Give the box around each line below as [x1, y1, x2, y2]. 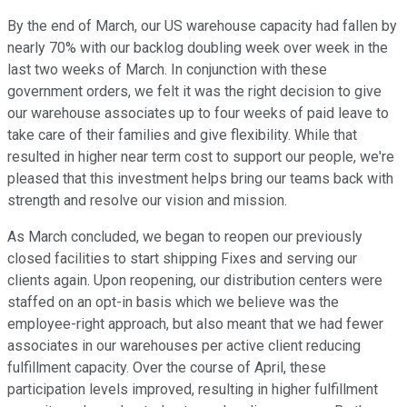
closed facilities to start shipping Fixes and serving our [7, 250, 357, 268]
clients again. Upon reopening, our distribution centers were [7, 272, 382, 290]
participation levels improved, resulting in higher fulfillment [7, 381, 378, 399]
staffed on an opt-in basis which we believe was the [7, 293, 339, 312]
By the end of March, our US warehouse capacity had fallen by [7, 17, 397, 35]
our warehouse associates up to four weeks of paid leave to [7, 104, 389, 123]
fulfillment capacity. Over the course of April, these [7, 359, 326, 377]
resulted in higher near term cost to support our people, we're [7, 148, 394, 166]
